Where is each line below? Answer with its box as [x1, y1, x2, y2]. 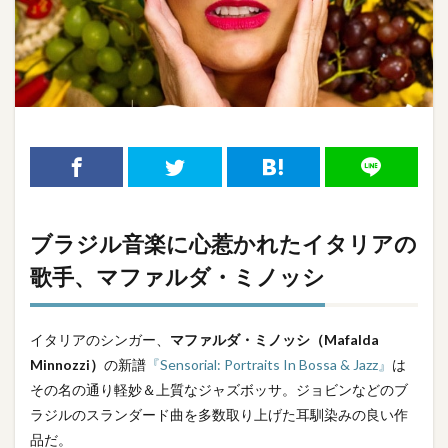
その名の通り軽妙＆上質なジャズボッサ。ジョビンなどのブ [30, 381, 408, 399]
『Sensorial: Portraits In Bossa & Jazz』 [146, 356, 392, 374]
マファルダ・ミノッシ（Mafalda [170, 331, 379, 349]
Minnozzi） [30, 356, 104, 374]
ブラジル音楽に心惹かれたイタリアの [30, 230, 417, 258]
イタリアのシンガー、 [30, 331, 170, 349]
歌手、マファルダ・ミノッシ [30, 263, 325, 291]
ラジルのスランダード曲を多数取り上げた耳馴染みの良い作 [30, 406, 408, 424]
